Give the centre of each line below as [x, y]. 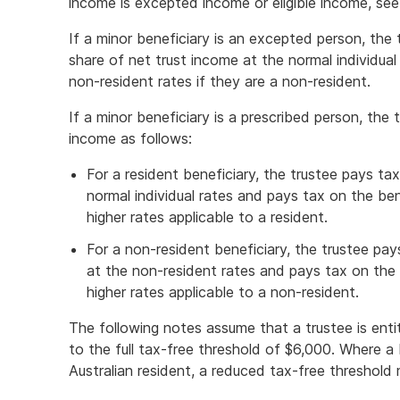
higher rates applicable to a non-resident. [223, 292]
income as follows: [130, 138]
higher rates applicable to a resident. [207, 217]
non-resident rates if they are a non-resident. [220, 81]
